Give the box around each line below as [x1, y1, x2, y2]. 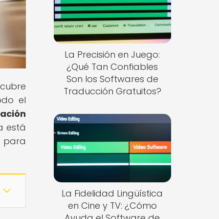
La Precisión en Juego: [65, 48, 160, 61]
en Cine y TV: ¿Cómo [67, 199, 157, 212]
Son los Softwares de [66, 73, 158, 86]
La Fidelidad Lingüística [62, 187, 163, 199]
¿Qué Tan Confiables [66, 61, 158, 73]
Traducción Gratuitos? [63, 85, 161, 98]
